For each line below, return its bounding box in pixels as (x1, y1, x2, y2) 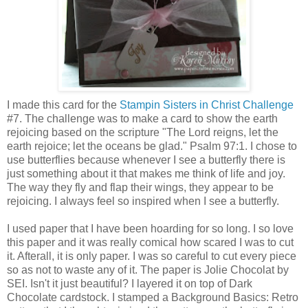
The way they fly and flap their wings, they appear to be (7, 181, 274, 193)
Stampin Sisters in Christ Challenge (120, 98, 294, 111)
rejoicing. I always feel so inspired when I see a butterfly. (7, 195, 279, 207)
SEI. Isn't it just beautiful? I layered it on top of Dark (7, 277, 252, 289)
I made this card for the (7, 98, 120, 111)
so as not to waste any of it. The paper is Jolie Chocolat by (7, 263, 289, 276)
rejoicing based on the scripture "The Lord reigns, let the (7, 126, 278, 138)
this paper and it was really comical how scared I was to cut (7, 236, 294, 248)
